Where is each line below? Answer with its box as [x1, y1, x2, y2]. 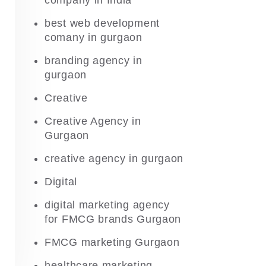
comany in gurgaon [45, 31, 142, 43]
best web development [45, 17, 160, 29]
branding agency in [45, 55, 142, 66]
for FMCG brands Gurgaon [45, 213, 182, 225]
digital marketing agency [45, 199, 170, 211]
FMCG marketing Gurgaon [45, 236, 180, 248]
